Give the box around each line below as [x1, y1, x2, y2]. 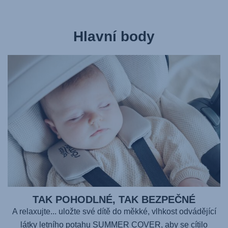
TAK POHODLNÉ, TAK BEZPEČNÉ [33, 193, 195, 205]
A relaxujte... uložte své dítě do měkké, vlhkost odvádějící [12, 207, 216, 216]
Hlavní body [73, 28, 155, 44]
